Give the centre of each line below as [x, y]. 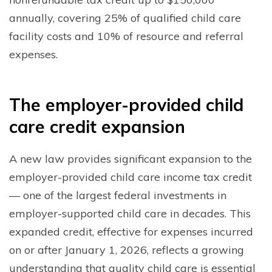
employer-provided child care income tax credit [131, 177]
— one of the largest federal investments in [118, 195]
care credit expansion [100, 126]
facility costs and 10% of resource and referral [126, 36]
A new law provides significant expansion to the [131, 158]
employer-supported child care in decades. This [130, 213]
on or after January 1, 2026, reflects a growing [127, 250]
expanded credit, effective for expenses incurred [131, 231]
